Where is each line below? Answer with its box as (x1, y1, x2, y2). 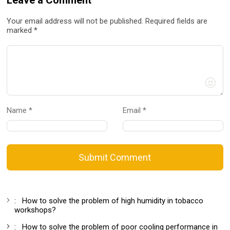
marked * (7, 25, 38, 35)
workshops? (14, 205, 56, 215)
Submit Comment (79, 151, 151, 163)
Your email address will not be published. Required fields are (7, 16, 208, 26)
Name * (7, 105, 41, 115)
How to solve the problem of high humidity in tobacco (22, 196, 204, 205)
